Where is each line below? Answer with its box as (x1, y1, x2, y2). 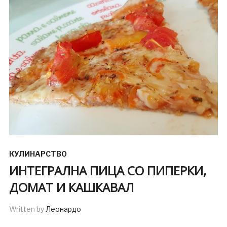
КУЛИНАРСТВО (9, 149, 67, 158)
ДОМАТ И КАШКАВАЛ (9, 178, 134, 196)
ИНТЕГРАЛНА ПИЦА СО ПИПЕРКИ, (9, 162, 206, 179)
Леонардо (45, 204, 81, 213)
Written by (9, 204, 46, 213)
